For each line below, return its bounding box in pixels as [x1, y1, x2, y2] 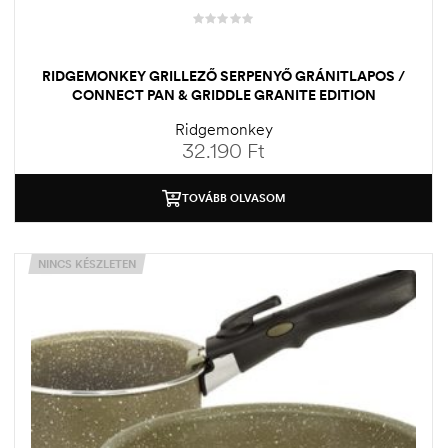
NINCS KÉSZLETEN [38, 256, 136, 271]
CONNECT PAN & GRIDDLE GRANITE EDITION [71, 85, 376, 104]
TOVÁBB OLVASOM [181, 190, 286, 205]
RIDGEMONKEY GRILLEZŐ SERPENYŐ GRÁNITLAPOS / [42, 66, 405, 85]
